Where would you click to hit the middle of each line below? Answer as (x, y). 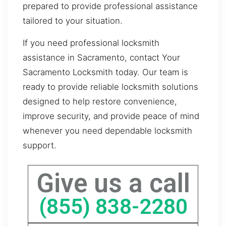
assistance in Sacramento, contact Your (101, 57)
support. (40, 145)
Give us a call (113, 184)
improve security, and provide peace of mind (111, 116)
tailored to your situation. (73, 21)
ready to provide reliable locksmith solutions (110, 87)
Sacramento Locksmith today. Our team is (105, 72)
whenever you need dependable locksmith (107, 130)
